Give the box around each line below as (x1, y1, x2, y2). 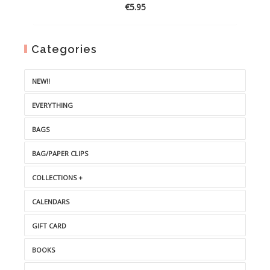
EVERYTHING (32, 101, 73, 110)
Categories (31, 43, 97, 55)
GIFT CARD (32, 221, 66, 230)
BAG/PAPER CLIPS (32, 149, 88, 158)
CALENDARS (32, 197, 69, 206)
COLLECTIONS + (32, 173, 83, 182)
